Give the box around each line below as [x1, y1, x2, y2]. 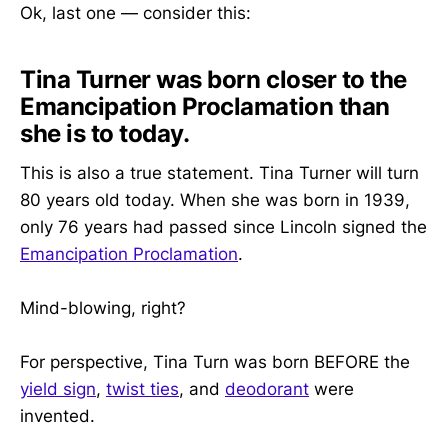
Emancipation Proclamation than [20, 91, 390, 121]
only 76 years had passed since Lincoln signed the [20, 217, 427, 238]
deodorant [225, 379, 309, 400]
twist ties [106, 379, 179, 400]
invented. [20, 406, 95, 427]
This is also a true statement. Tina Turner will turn [20, 163, 419, 184]
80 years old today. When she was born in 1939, [20, 190, 410, 211]
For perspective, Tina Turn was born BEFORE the [20, 352, 410, 373]
